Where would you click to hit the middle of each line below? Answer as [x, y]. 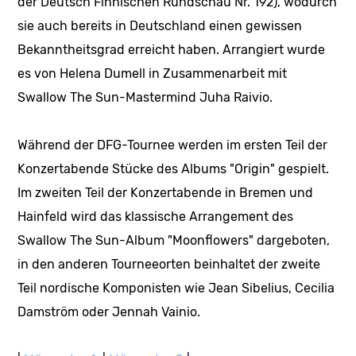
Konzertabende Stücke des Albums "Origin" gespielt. [174, 168]
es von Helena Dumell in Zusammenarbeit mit [153, 73]
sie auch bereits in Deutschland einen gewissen [160, 25]
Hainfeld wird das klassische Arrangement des [156, 216]
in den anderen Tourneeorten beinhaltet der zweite [169, 264]
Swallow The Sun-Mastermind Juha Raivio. [145, 97]
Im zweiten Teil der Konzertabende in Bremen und [166, 192]
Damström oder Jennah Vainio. [109, 311]
